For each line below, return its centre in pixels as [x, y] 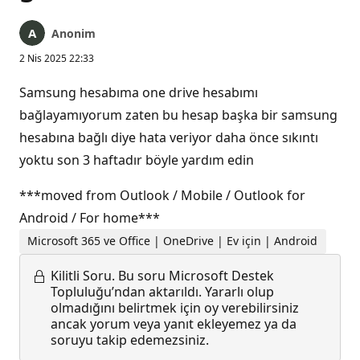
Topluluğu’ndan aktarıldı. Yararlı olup [162, 291]
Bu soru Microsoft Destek [196, 275]
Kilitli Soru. [83, 275]
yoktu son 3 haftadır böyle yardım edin [137, 160]
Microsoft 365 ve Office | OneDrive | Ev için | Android [173, 241]
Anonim [74, 33]
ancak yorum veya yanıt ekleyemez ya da [174, 323]
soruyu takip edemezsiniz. [130, 340]
